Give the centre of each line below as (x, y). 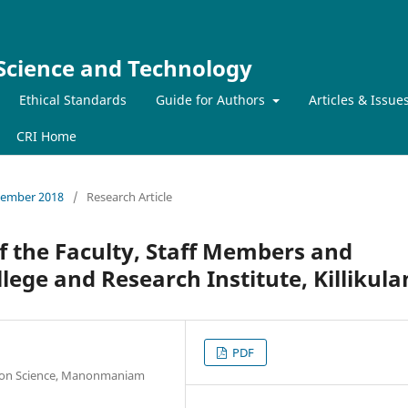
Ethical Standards (73, 99)
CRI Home (46, 136)
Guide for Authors (212, 99)
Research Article (129, 196)
